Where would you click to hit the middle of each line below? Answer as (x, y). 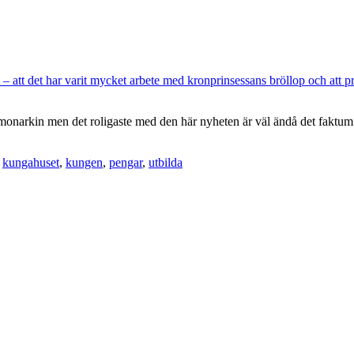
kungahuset (31, 162)
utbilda (166, 162)
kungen (84, 162)
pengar (126, 162)
